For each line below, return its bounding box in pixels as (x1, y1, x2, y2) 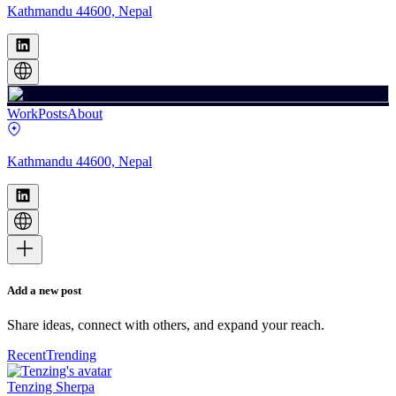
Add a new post (7, 283, 81, 297)
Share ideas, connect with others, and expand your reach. (7, 317, 324, 333)
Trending (46, 347, 96, 363)
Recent (7, 347, 46, 363)
